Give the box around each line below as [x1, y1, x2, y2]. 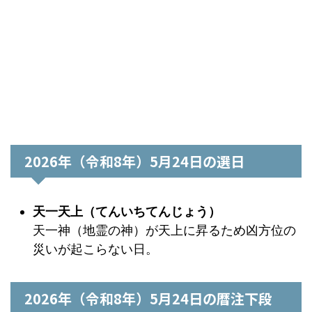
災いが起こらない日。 [33, 241, 158, 256]
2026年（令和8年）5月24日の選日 [24, 151, 244, 171]
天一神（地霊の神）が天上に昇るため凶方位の [33, 222, 296, 237]
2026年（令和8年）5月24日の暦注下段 [24, 288, 272, 309]
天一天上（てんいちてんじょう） [33, 203, 221, 219]
